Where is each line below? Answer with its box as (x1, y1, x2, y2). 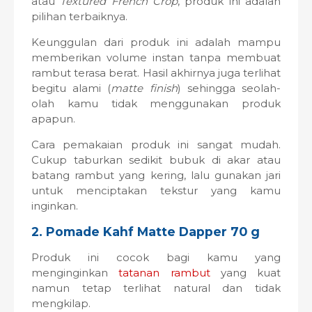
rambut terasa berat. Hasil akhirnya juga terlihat (31, 66, 281, 79)
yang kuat (210, 266, 281, 279)
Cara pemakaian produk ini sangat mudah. (31, 138, 281, 151)
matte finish (111, 81, 178, 95)
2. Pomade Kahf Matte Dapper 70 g (31, 224, 260, 239)
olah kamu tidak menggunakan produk (31, 97, 281, 110)
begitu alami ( (31, 81, 111, 95)
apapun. (31, 112, 75, 125)
